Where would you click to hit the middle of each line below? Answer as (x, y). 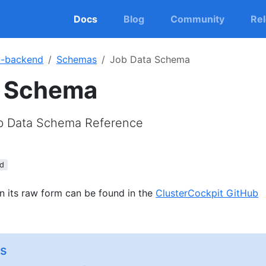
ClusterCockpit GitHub (207, 193)
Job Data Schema (150, 59)
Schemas (77, 59)
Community (197, 19)
